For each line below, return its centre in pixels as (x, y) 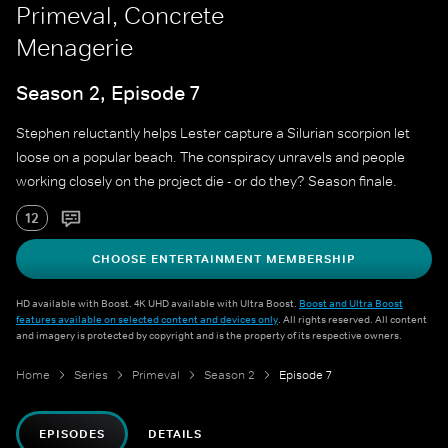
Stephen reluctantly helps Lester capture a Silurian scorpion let (213, 133)
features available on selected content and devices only (147, 319)
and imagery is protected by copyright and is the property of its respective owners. (209, 335)
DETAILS (175, 434)
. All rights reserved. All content (352, 319)
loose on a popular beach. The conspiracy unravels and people (210, 157)
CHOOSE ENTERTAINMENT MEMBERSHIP (224, 259)
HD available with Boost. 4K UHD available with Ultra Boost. (157, 303)
